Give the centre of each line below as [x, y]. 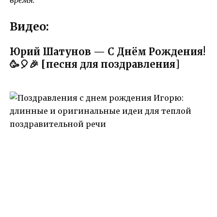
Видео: [29, 26]
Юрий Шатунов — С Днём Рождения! [108, 51]
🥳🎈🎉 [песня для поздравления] [95, 64]
